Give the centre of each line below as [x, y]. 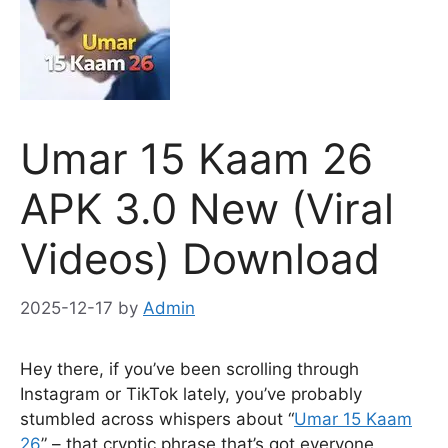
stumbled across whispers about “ [157, 418]
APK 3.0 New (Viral [207, 208]
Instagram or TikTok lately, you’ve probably [191, 393]
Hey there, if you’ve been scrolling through [189, 368]
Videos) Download [200, 258]
